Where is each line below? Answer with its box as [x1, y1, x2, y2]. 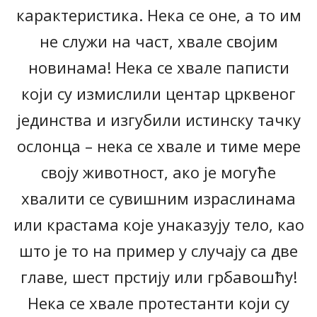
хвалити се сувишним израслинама [21, 188, 296, 209]
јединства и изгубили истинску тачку [16, 109, 301, 131]
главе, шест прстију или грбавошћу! [20, 266, 297, 288]
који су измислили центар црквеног [21, 83, 296, 105]
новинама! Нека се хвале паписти [28, 57, 289, 79]
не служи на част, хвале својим [39, 30, 278, 52]
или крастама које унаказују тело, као [13, 214, 304, 236]
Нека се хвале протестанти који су [28, 292, 289, 314]
